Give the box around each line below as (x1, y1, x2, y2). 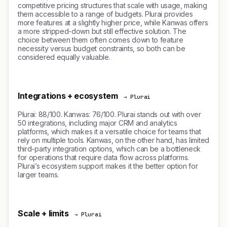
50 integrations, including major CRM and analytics (18, 119, 177, 127)
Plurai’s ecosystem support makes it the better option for (18, 162, 198, 170)
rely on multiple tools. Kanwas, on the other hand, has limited (18, 136, 209, 144)
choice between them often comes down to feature (18, 35, 183, 44)
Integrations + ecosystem (18, 91, 118, 101)
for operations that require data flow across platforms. (18, 153, 190, 162)
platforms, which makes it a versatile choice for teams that (18, 127, 201, 136)
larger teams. (18, 170, 59, 179)
